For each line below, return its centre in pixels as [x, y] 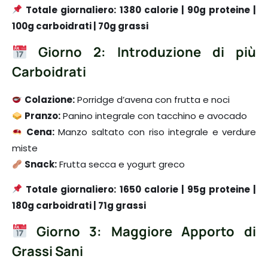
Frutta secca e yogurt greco [121, 165]
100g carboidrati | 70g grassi [80, 26]
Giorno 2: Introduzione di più [141, 52]
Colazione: [50, 100]
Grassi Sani [48, 252]
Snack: [41, 165]
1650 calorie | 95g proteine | [188, 189]
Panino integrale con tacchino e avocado [154, 116]
